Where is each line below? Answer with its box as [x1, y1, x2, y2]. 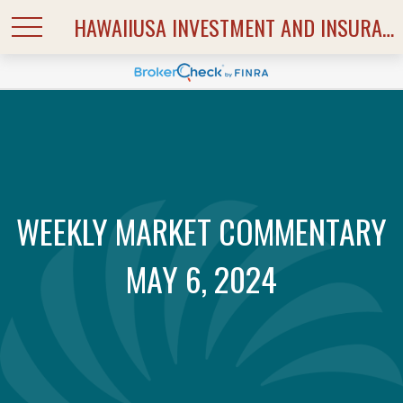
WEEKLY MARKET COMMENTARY [16, 207, 387, 255]
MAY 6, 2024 [126, 255, 277, 302]
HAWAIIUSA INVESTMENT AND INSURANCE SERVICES [382, 11, 395, 43]
